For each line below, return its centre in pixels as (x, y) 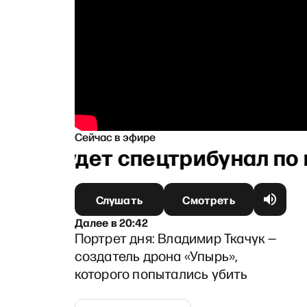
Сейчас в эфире (115, 136)
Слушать (119, 199)
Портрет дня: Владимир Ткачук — (175, 237)
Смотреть (209, 199)
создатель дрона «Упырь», (156, 255)
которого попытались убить (161, 273)
